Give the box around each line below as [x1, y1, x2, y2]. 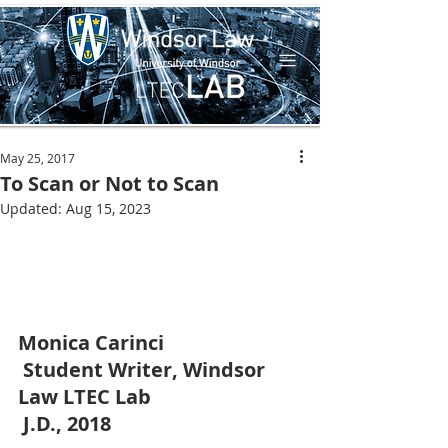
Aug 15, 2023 [66, 199, 151, 218]
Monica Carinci [18, 329, 164, 356]
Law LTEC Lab [18, 383, 156, 410]
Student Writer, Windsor [23, 356, 270, 383]
